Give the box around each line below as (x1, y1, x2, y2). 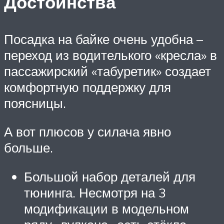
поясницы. (4, 94, 66, 111)
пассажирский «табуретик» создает (4, 62, 211, 79)
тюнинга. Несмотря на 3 (24, 184, 166, 200)
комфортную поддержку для (4, 78, 171, 95)
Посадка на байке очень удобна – (4, 30, 203, 47)
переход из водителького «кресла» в (4, 46, 217, 63)
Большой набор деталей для (24, 168, 195, 184)
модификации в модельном (24, 200, 189, 216)
